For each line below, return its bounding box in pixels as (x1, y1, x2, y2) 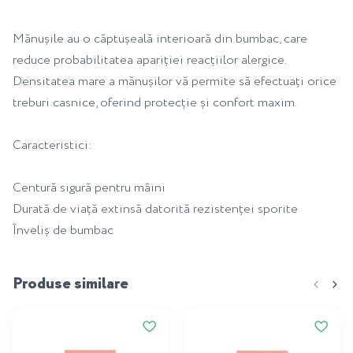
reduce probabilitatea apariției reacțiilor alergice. (13, 50, 286, 69)
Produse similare (13, 272, 128, 295)
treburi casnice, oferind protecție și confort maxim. (13, 93, 297, 112)
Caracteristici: (13, 136, 92, 154)
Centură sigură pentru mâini (13, 178, 165, 197)
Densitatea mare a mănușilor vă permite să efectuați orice (13, 72, 336, 91)
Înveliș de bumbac (13, 221, 113, 240)
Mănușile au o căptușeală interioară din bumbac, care (13, 29, 307, 48)
